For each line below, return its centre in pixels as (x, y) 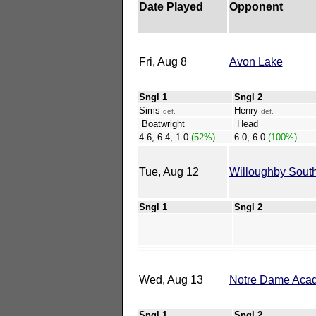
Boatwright (162, 123)
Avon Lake (256, 61)
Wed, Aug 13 (171, 279)
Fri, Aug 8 (163, 61)
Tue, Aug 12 (169, 171)
